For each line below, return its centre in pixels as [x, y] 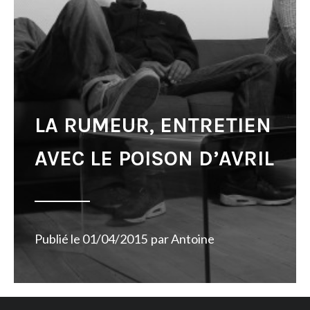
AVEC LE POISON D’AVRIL [154, 158]
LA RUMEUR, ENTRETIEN [153, 125]
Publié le [58, 239]
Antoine [193, 239]
